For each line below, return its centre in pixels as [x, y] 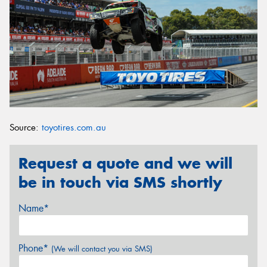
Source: [26, 128]
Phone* [35, 249]
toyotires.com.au [74, 128]
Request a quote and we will [125, 163]
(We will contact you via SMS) [102, 249]
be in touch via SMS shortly [120, 182]
